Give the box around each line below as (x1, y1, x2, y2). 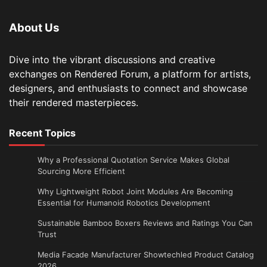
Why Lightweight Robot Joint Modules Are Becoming (38, 186, 233, 196)
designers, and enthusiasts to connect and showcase (9, 82, 247, 94)
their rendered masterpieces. (9, 96, 138, 108)
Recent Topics (9, 126, 76, 139)
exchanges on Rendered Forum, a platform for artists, (9, 67, 251, 80)
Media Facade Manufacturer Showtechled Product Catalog (38, 249, 254, 259)
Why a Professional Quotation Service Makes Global (38, 154, 229, 164)
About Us (9, 20, 60, 35)
